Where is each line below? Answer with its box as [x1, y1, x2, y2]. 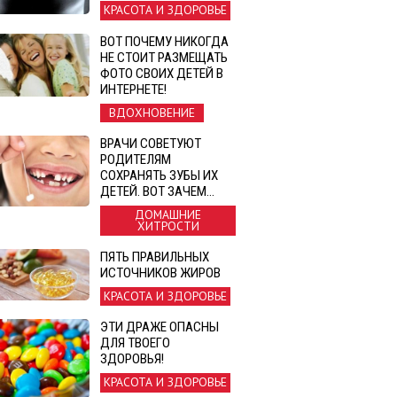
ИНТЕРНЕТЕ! [100, 81, 167, 97]
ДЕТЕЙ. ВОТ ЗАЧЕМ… [100, 183, 214, 199]
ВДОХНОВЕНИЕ [109, 104, 195, 121]
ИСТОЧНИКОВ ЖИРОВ [100, 265, 221, 282]
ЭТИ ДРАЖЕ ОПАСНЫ [100, 319, 219, 336]
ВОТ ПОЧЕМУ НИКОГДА [100, 33, 229, 50]
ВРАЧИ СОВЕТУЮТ [100, 135, 201, 152]
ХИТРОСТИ [136, 217, 199, 234]
